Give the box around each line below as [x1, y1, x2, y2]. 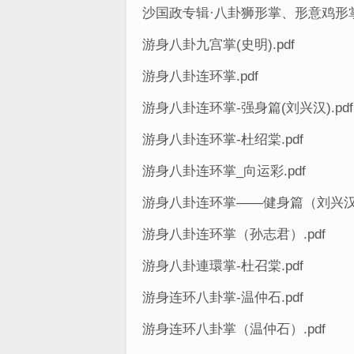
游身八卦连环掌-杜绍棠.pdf [142, 132, 303, 147]
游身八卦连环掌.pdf [142, 69, 258, 84]
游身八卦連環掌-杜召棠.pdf [142, 258, 303, 273]
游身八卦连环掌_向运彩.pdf [142, 164, 306, 179]
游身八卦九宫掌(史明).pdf [142, 37, 295, 52]
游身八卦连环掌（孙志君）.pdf [142, 227, 326, 242]
